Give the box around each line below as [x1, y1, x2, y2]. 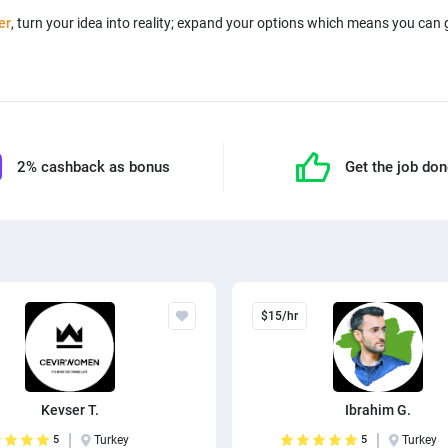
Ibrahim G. [344, 402, 411, 418]
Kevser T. [41, 402, 100, 418]
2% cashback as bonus [16, 158, 170, 176]
